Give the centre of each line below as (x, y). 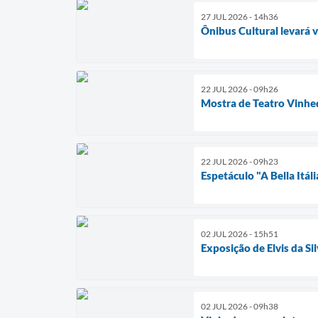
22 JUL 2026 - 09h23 (240, 161)
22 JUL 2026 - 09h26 (240, 89)
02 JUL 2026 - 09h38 (240, 306)
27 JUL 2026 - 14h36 (240, 16)
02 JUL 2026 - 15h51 (240, 234)
